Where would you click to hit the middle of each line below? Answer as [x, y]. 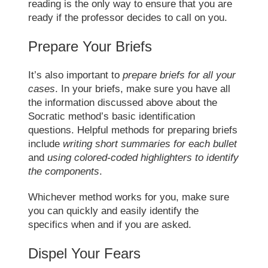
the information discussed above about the [123, 102]
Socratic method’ [66, 116]
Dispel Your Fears [85, 253]
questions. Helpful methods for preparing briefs [133, 130]
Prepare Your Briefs [90, 46]
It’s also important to [76, 75]
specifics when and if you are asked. [110, 224]
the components [64, 171]
